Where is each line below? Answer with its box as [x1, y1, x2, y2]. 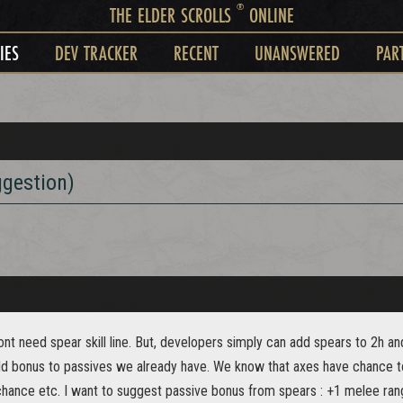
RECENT [173, 39, 219, 67]
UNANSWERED [254, 39, 340, 67]
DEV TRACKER [54, 39, 138, 67]
